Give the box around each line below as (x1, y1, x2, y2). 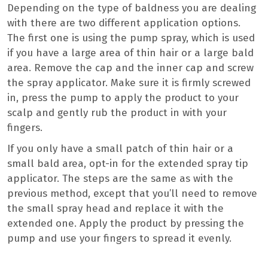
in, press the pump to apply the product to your (7, 92, 239, 105)
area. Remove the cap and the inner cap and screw (7, 62, 254, 75)
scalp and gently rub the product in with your (7, 106, 227, 120)
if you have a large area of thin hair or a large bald (7, 47, 254, 60)
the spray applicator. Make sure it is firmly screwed (7, 77, 251, 90)
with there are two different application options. (7, 17, 240, 30)
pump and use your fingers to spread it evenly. (7, 232, 232, 245)
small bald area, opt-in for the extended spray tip (7, 157, 248, 170)
